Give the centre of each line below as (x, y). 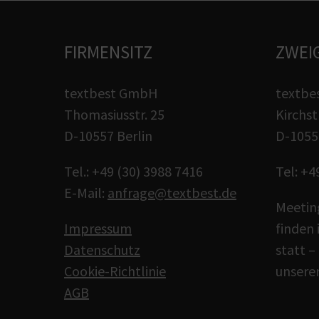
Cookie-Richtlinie (115, 271)
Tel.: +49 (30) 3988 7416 (134, 171)
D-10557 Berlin (108, 136)
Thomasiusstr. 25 (114, 114)
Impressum (98, 228)
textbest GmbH (111, 93)
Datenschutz (102, 250)
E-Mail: (86, 193)
